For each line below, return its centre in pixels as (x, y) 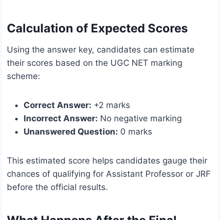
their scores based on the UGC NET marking (95, 63)
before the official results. (57, 187)
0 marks (135, 132)
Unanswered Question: (71, 132)
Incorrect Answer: (61, 119)
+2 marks (111, 105)
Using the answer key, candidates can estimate (101, 50)
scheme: (24, 76)
